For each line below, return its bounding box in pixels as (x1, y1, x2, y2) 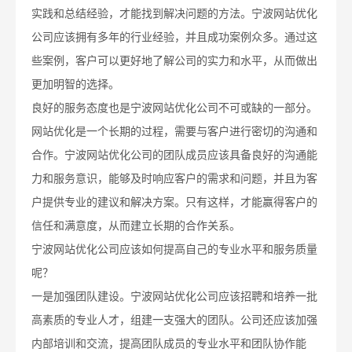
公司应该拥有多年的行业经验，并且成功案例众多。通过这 (31, 31, 317, 44)
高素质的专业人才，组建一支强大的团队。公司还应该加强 (31, 314, 317, 327)
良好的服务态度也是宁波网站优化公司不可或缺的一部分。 (31, 102, 317, 115)
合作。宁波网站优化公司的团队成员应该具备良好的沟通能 (31, 149, 317, 162)
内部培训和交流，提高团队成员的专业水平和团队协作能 (31, 338, 306, 350)
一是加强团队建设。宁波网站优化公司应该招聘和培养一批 (31, 291, 317, 303)
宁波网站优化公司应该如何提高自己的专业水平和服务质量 (31, 244, 317, 256)
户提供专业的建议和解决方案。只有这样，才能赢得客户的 (31, 196, 317, 209)
